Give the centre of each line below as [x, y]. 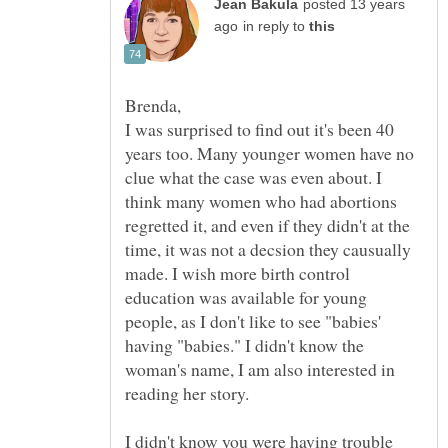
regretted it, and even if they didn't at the [267, 225]
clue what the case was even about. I [253, 177]
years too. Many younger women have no [269, 153]
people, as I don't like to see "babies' [253, 321]
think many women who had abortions [261, 201]
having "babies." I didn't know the [244, 345]
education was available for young [246, 297]
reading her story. [187, 393]
